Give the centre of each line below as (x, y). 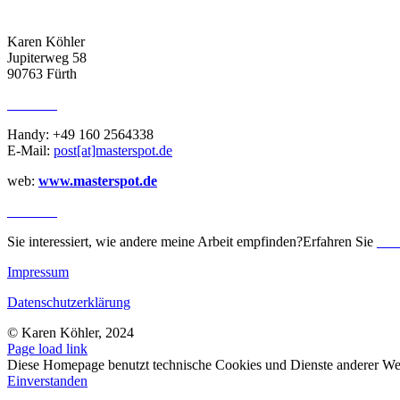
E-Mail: (30, 150)
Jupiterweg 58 (47, 58)
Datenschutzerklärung (69, 302)
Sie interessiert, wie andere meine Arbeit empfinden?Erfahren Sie (192, 242)
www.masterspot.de (98, 181)
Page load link (47, 349)
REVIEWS (32, 212)
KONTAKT (32, 105)
